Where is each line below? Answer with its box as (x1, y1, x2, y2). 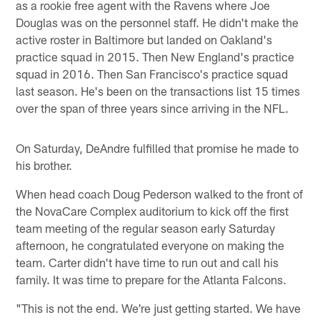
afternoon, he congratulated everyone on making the (16, 237, 285, 252)
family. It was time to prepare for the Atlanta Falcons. (16, 271, 287, 286)
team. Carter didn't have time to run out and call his (16, 254, 279, 269)
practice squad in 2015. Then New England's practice (16, 49, 295, 64)
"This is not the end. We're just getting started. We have (16, 300, 301, 315)
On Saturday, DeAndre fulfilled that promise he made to (16, 140, 299, 155)
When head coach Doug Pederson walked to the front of (16, 186, 304, 201)
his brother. (16, 157, 73, 172)
